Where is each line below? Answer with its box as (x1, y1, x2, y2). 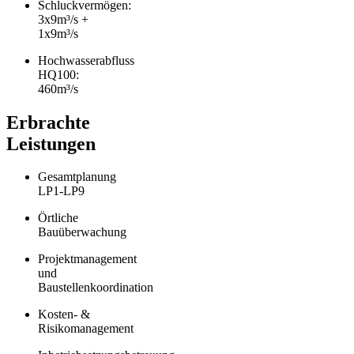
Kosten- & (38, 307, 90, 322)
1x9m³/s (38, 26, 78, 40)
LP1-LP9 (38, 184, 85, 198)
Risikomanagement (38, 322, 134, 336)
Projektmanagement (38, 252, 137, 266)
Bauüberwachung (38, 225, 126, 239)
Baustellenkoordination (38, 281, 153, 295)
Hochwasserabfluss (38, 53, 134, 67)
